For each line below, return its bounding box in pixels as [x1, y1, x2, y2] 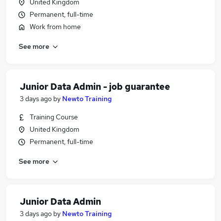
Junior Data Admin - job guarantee [20, 81, 170, 92]
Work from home [30, 22, 81, 31]
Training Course [30, 112, 78, 121]
